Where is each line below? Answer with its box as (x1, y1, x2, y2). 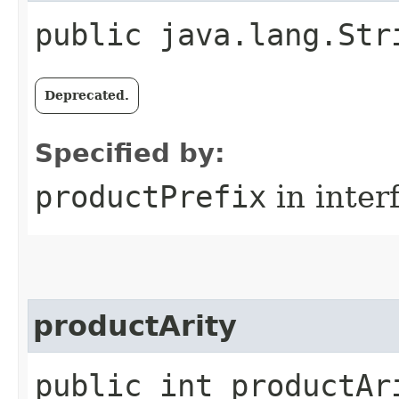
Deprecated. (45, 87, 129, 102)
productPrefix (35, 178, 266, 215)
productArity (33, 309, 237, 342)
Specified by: (35, 137, 225, 168)
